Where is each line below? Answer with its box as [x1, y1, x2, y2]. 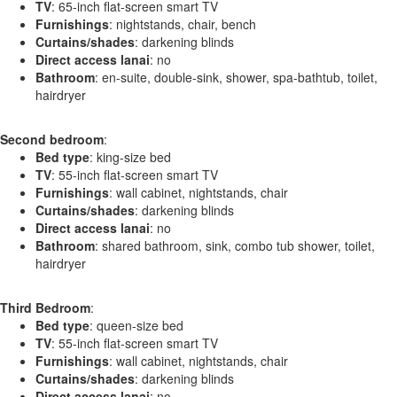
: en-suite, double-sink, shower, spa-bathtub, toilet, [95, 67, 378, 86]
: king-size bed [90, 147, 171, 166]
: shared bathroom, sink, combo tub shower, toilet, [95, 236, 375, 254]
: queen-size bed [90, 315, 183, 334]
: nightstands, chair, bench [109, 14, 256, 33]
